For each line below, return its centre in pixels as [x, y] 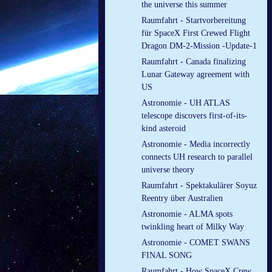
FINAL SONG [167, 256]
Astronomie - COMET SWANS [196, 243]
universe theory [168, 170]
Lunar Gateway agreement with [195, 75]
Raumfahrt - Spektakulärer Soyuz [199, 186]
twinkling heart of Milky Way [193, 227]
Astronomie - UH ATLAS [186, 103]
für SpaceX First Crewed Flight [196, 33]
